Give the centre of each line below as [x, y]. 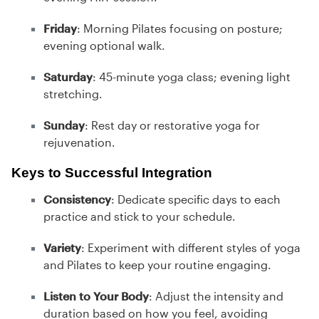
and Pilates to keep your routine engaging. [157, 265]
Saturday [68, 77]
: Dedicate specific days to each [196, 199]
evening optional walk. [104, 46]
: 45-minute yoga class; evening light [192, 77]
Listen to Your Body [96, 296]
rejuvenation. [79, 142]
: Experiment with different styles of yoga [191, 248]
